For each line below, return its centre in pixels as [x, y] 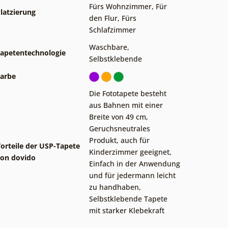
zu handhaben [114, 187]
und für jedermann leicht [132, 175]
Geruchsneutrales [120, 128]
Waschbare [108, 47]
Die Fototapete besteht [128, 93]
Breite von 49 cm [118, 117]
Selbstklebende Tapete [128, 198]
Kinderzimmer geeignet [129, 152]
